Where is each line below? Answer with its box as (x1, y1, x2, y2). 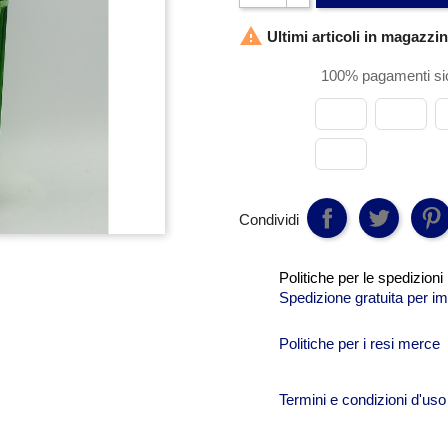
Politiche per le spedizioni (279, 268, 443, 286)
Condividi (239, 211, 299, 228)
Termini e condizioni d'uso (279, 390, 446, 408)
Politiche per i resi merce (279, 334, 440, 352)
